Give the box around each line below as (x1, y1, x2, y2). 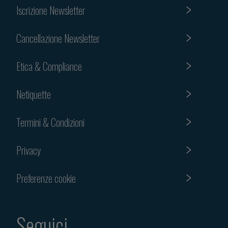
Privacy (16, 142, 41, 158)
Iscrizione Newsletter (16, 2, 85, 18)
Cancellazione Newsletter (16, 30, 100, 46)
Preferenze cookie (16, 170, 76, 186)
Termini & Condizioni (16, 114, 84, 130)
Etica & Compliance (16, 58, 82, 74)
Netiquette (16, 86, 51, 102)
